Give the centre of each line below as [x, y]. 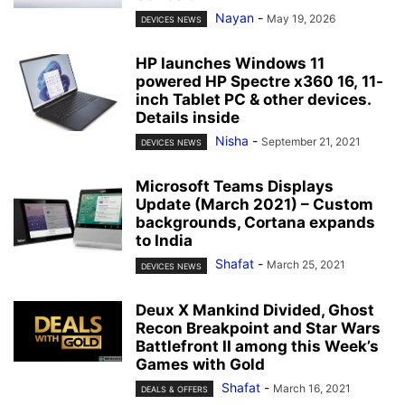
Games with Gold [200, 364]
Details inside [188, 118]
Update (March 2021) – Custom [254, 205]
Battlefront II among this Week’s [257, 346]
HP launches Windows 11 [230, 64]
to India [164, 241]
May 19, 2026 [301, 19]
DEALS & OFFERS [174, 389]
